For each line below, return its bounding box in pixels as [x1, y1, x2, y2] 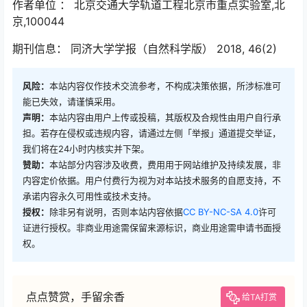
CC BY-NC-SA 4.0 [183, 206, 258, 217]
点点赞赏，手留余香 [26, 289, 125, 304]
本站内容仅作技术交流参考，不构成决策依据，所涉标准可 [49, 79, 281, 91]
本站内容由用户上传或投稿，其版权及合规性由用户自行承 [49, 111, 281, 123]
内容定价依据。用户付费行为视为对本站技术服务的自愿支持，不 [23, 174, 281, 186]
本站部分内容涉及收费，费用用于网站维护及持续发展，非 [49, 158, 281, 170]
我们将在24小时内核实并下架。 [23, 143, 149, 154]
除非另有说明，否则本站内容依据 [49, 206, 183, 217]
